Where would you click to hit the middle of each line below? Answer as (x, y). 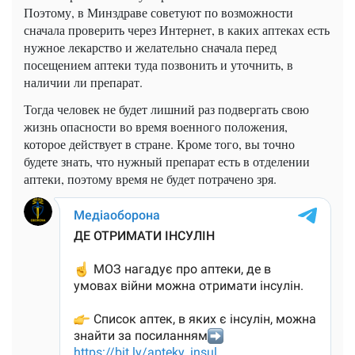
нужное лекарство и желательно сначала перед (150, 47)
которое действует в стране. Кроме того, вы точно (159, 143)
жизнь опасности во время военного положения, (156, 126)
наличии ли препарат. (83, 82)
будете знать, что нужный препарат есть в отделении (167, 161)
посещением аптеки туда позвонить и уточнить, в (158, 64)
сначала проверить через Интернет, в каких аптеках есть (177, 29)
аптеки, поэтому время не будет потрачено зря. (150, 178)
